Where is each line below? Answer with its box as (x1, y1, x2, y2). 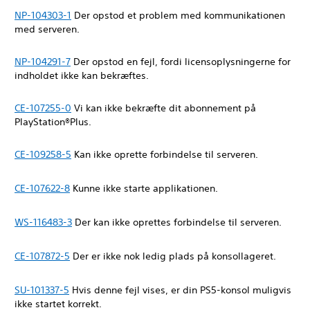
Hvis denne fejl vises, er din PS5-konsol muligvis (69, 284, 291, 296)
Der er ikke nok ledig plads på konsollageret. (70, 250, 282, 262)
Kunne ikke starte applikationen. (70, 182, 221, 194)
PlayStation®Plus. (15, 116, 94, 128)
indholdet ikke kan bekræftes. (15, 69, 152, 82)
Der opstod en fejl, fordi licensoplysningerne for (71, 55, 291, 68)
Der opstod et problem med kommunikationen (71, 9, 285, 21)
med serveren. (15, 23, 82, 35)
